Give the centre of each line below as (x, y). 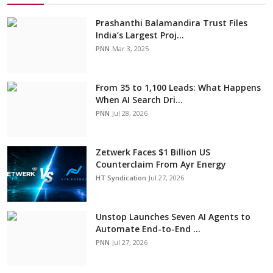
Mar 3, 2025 (130, 49)
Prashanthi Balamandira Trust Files (172, 23)
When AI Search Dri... (139, 100)
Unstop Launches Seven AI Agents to (173, 217)
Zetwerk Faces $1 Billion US (153, 152)
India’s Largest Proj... (140, 35)
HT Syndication (121, 178)
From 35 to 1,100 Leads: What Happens (178, 88)
